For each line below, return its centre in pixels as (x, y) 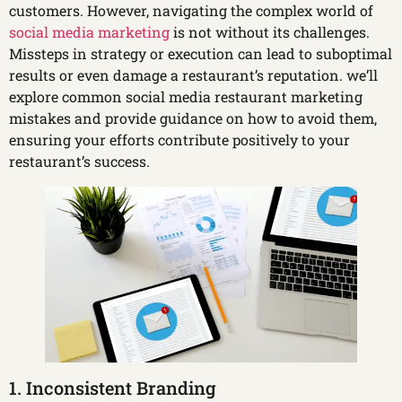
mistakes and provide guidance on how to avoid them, (193, 118)
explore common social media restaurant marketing (186, 97)
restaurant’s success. (79, 162)
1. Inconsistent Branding (113, 388)
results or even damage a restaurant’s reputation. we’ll (193, 75)
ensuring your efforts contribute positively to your (179, 140)
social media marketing (89, 32)
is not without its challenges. (270, 32)
